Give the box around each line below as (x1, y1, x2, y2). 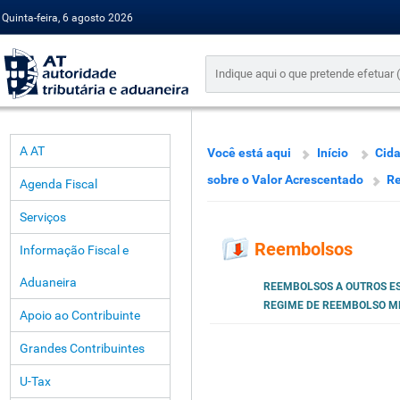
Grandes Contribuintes (20, 341, 145, 355)
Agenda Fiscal (20, 177, 97, 191)
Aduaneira (20, 275, 77, 289)
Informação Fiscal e (20, 243, 129, 257)
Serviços (20, 210, 66, 224)
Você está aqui (207, 146, 291, 160)
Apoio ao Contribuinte (20, 308, 140, 322)
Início (317, 146, 348, 160)
